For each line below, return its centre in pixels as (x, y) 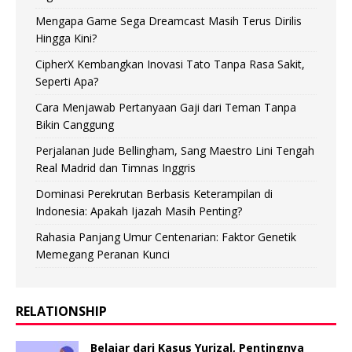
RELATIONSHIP (61, 312)
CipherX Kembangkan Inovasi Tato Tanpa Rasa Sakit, (170, 64)
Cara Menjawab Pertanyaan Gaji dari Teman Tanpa (166, 108)
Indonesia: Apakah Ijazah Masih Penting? (139, 211)
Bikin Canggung (75, 125)
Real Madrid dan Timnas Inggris (115, 168)
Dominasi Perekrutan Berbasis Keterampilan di (154, 194)
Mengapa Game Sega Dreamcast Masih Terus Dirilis (169, 21)
